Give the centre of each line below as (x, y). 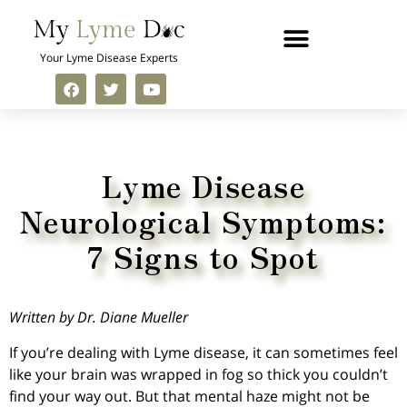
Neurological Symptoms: (203, 221)
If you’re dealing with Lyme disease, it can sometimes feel (203, 352)
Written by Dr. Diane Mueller (99, 318)
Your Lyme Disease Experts (109, 58)
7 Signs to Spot (203, 257)
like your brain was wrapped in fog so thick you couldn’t (199, 374)
